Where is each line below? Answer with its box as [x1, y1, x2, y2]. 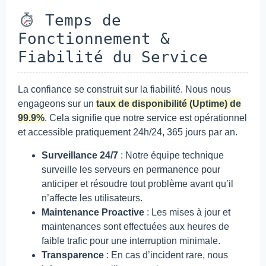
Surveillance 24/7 [42, 150, 118, 160]
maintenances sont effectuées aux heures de [42, 221, 229, 232]
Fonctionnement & [18, 30, 170, 48]
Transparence [42, 249, 104, 260]
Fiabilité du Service [18, 48, 208, 66]
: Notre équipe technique [118, 150, 224, 160]
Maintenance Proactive [42, 207, 144, 217]
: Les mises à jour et [144, 207, 230, 217]
